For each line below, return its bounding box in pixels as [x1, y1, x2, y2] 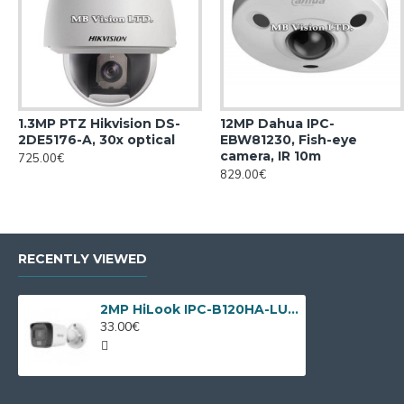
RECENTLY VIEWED [18, 251, 147, 267]
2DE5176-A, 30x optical [18, 132, 175, 148]
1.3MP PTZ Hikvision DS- [18, 115, 180, 132]
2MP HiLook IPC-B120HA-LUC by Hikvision [288, 301, 299, 317]
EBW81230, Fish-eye [220, 132, 357, 148]
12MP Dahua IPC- [220, 115, 335, 132]
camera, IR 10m [220, 148, 321, 164]
